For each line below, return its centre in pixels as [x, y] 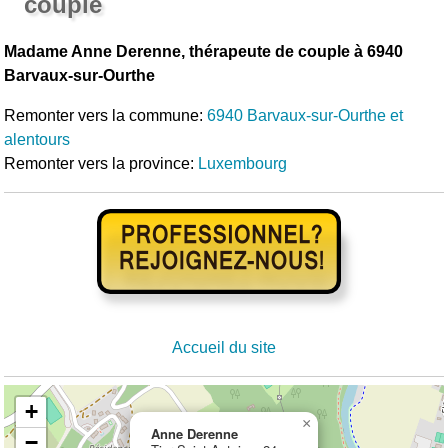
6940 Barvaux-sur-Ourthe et [305, 115]
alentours [37, 139]
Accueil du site [224, 347]
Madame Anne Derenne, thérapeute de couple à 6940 [204, 51]
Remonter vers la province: [101, 163]
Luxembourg [243, 163]
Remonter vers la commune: [106, 115]
